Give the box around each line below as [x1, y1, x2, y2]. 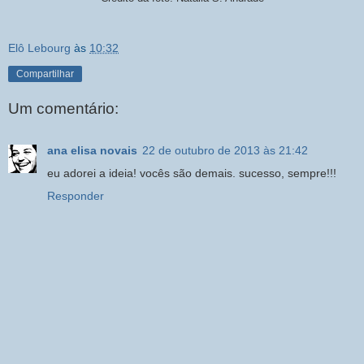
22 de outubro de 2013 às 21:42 [142, 144, 308, 158]
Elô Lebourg [8, 41, 71, 54]
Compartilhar [16, 68, 74, 80]
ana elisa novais [47, 144, 137, 158]
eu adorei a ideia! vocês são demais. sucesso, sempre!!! [47, 167, 336, 180]
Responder [47, 189, 104, 203]
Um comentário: [8, 99, 119, 117]
